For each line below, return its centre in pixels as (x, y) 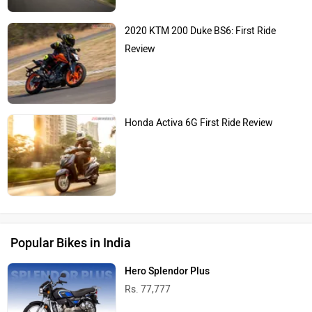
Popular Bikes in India (71, 243)
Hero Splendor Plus (167, 271)
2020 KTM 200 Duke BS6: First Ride (201, 31)
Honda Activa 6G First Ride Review (199, 123)
